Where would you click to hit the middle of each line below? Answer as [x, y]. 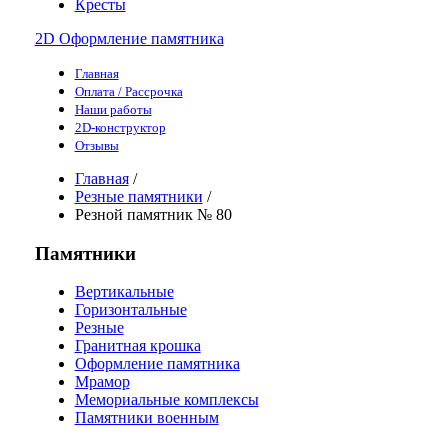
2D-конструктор [120, 127]
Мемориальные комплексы [166, 400]
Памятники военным [146, 418]
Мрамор [102, 382]
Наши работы [113, 109]
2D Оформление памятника [129, 38]
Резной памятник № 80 [153, 214]
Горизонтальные [130, 310]
